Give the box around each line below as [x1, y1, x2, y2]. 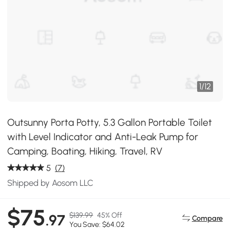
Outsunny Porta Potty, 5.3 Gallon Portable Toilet [7, 117, 213, 128]
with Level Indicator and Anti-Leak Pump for [7, 131, 199, 143]
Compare [191, 213, 223, 223]
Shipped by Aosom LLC [7, 178, 94, 188]
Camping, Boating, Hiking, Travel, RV [7, 145, 163, 157]
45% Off [97, 210, 123, 220]
